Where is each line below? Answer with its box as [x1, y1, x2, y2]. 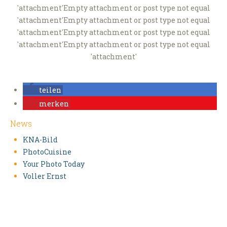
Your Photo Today [23, 159, 85, 169]
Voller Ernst [23, 171, 66, 181]
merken [39, 99, 69, 109]
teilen [39, 85, 61, 95]
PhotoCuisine [23, 147, 71, 157]
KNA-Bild [23, 135, 58, 145]
